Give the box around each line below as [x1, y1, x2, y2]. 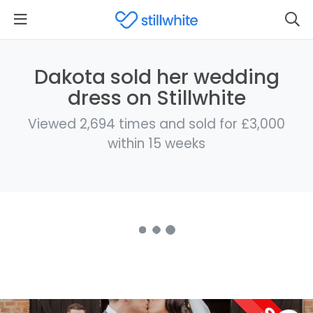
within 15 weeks [108, 133, 205, 153]
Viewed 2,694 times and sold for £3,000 [28, 114, 285, 133]
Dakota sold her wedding [34, 64, 279, 91]
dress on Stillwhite [67, 85, 246, 112]
